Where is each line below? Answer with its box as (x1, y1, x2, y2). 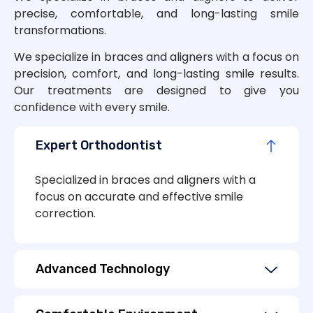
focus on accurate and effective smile (35, 188, 243, 205)
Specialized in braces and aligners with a (35, 171, 256, 188)
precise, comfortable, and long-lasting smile (14, 5, 299, 22)
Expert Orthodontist (36, 137, 162, 153)
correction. (35, 205, 96, 221)
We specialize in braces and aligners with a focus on (14, 49, 299, 66)
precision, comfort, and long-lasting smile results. (14, 66, 299, 82)
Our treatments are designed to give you (14, 82, 299, 99)
